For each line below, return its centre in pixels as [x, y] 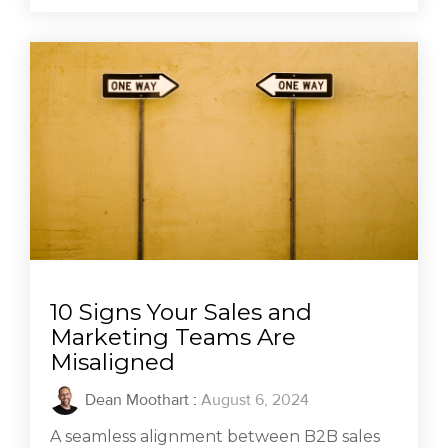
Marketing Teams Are [173, 337]
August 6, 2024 [255, 400]
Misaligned [112, 362]
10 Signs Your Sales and [181, 312]
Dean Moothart [137, 400]
